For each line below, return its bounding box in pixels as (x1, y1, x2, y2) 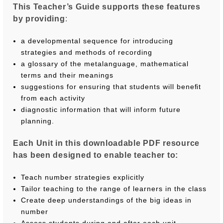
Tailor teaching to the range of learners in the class (21, 184, 207, 193)
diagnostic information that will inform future (21, 105, 181, 113)
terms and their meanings (21, 71, 114, 79)
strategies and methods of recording (21, 48, 153, 56)
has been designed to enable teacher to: (13, 150, 179, 159)
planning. (21, 116, 55, 125)
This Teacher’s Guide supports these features (13, 2, 201, 11)
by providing (13, 14, 65, 23)
